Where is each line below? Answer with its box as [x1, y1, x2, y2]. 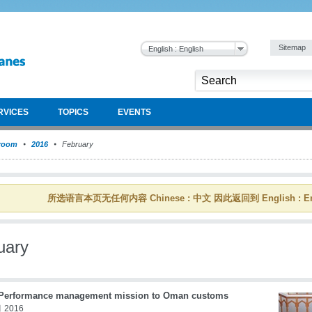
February [60, 140, 93, 148]
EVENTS [118, 107, 151, 117]
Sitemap [279, 43, 308, 52]
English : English [148, 45, 203, 53]
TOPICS [58, 107, 88, 117]
